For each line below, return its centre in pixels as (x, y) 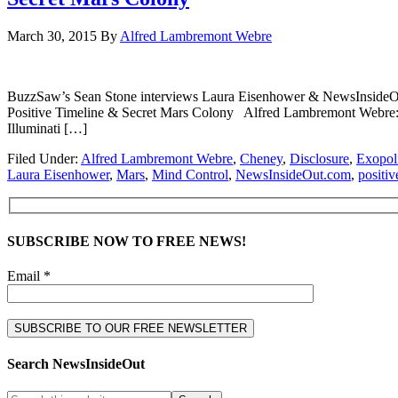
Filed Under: (44, 158)
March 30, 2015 (52, 36)
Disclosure (319, 158)
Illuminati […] (47, 128)
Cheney (261, 158)
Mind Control (190, 174)
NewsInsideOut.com (293, 174)
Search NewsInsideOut (76, 364)
